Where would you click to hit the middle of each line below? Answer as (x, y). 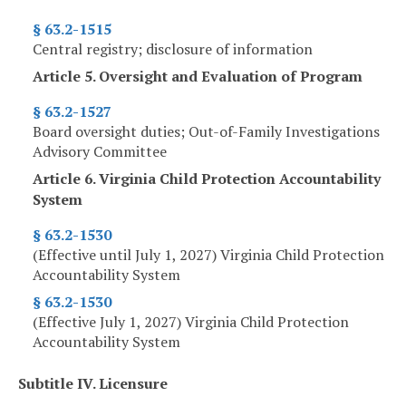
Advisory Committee (100, 152)
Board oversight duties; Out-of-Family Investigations (206, 132)
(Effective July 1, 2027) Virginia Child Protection (191, 322)
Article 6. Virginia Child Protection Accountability (207, 179)
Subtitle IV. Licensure (93, 384)
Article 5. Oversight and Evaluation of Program (198, 77)
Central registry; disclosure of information (173, 49)
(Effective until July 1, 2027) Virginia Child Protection (208, 255)
